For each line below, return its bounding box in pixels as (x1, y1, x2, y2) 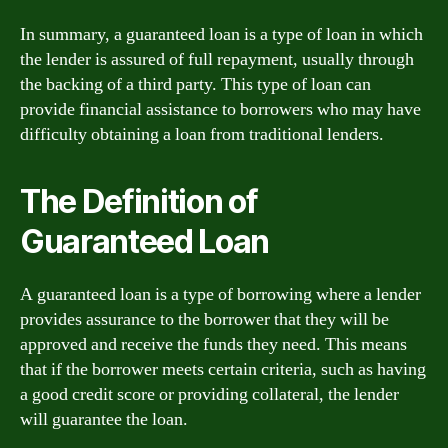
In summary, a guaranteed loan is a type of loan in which (20, 22, 423, 46)
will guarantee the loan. (20, 407, 188, 431)
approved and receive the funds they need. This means (20, 332, 407, 356)
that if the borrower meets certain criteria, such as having (20, 357, 426, 381)
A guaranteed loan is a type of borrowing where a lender (20, 282, 421, 306)
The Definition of (20, 181, 258, 221)
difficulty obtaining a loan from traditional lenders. (20, 122, 384, 146)
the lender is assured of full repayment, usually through (20, 47, 414, 71)
